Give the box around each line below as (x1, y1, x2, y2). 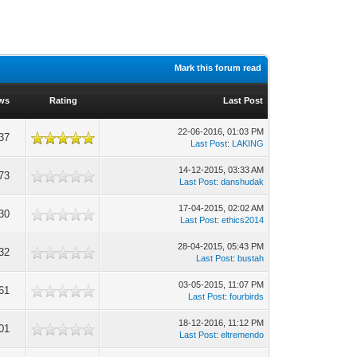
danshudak (221, 177, 265, 186)
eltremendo (221, 330, 265, 339)
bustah (237, 253, 265, 263)
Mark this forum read (175, 63, 262, 73)
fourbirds (229, 292, 265, 301)
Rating (49, 96, 77, 105)
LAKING (232, 139, 265, 148)
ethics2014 (222, 215, 265, 225)
